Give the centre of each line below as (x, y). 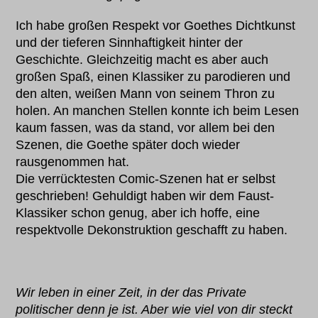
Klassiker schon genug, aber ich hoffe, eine (138, 213)
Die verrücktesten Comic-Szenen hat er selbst (146, 179)
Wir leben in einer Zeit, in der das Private (131, 293)
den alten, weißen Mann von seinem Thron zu (146, 94)
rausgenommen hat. (73, 162)
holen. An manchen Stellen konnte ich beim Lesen (158, 111)
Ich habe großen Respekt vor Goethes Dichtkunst (156, 26)
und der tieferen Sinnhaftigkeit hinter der (130, 43)
